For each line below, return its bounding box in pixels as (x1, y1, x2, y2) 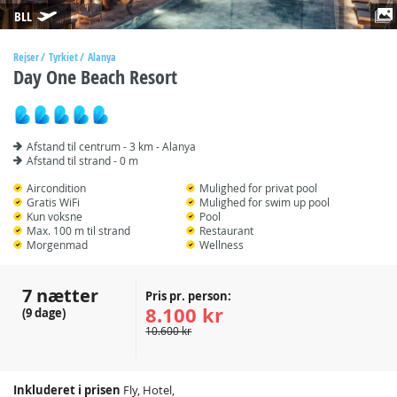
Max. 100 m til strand (27, 223, 130, 237)
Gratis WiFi (27, 195, 80, 209)
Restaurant (199, 223, 254, 237)
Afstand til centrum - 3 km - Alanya (27, 139, 196, 153)
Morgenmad (27, 237, 88, 252)
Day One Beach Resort (13, 64, 177, 90)
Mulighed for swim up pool (199, 195, 331, 209)
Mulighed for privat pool (199, 181, 318, 195)
